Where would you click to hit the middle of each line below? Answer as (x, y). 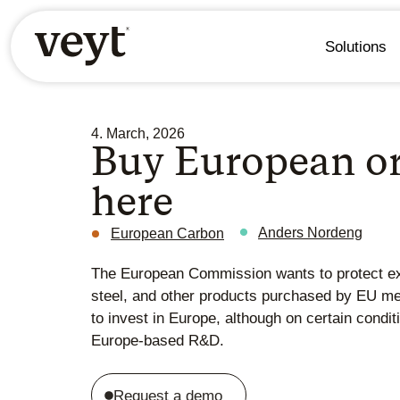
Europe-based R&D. (158, 340)
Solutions (355, 46)
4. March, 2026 (138, 133)
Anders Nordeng (310, 232)
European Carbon (167, 233)
